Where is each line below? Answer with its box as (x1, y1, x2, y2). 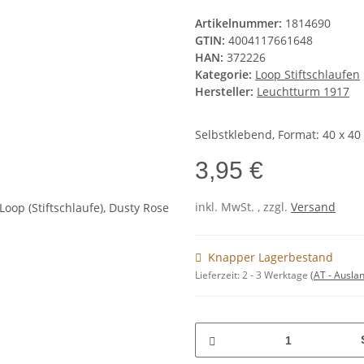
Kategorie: (195, 67, 255, 82)
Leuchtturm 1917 (257, 84, 349, 99)
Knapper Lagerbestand (208, 249, 333, 265)
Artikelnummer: (195, 15, 285, 31)
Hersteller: (195, 84, 253, 99)
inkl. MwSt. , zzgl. (195, 199, 291, 214)
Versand (291, 199, 336, 214)
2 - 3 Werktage (242, 268, 310, 282)
